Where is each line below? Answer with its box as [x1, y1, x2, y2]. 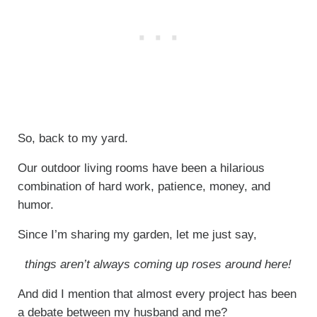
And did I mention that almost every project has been [17, 287, 296, 301]
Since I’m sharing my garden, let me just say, [17, 227, 257, 241]
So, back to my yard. [17, 131, 128, 145]
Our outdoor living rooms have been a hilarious [17, 161, 265, 175]
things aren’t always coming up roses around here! [25, 257, 292, 271]
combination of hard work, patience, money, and [17, 179, 270, 193]
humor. [17, 197, 54, 212]
